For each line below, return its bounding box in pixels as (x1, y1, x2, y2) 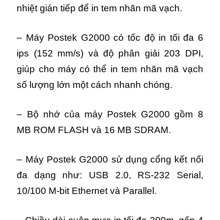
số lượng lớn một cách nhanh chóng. (17, 79, 173, 90)
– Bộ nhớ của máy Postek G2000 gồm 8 (17, 109, 203, 119)
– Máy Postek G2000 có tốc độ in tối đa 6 (17, 32, 203, 43)
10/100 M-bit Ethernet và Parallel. (17, 185, 157, 196)
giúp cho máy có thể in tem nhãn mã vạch (17, 63, 203, 74)
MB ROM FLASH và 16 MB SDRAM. (17, 124, 171, 135)
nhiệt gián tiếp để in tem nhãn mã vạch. (17, 2, 183, 13)
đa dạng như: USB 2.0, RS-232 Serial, (17, 169, 203, 180)
